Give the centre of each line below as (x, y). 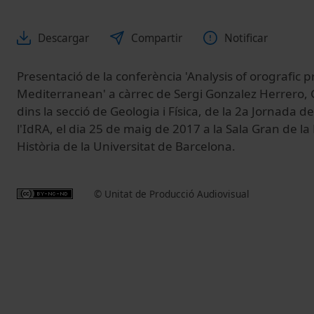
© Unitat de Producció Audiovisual (172, 193)
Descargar (63, 38)
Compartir (157, 38)
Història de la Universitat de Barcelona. (126, 146)
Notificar (246, 38)
